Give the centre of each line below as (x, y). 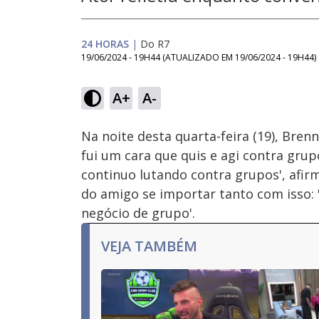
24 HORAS (105, 44)
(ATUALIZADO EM (199, 57)
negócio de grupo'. (138, 213)
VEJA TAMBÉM (149, 246)
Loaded (205, 79)
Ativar (151, 106)
